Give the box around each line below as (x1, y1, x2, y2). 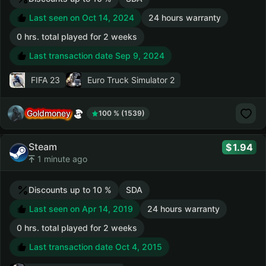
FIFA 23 (31, 75, 60, 85)
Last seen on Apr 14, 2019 (27, 204, 133, 214)
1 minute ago (35, 154, 87, 164)
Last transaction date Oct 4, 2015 (27, 242, 162, 252)
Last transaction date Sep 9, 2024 (27, 50, 164, 61)
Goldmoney (27, 107, 71, 118)
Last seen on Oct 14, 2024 (27, 12, 134, 23)
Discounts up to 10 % (28, 185, 112, 195)
